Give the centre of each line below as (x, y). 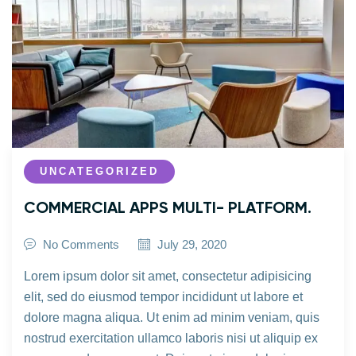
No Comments (79, 245)
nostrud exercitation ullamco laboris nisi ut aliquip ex (171, 339)
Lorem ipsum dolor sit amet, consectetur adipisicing (168, 277)
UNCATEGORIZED (99, 172)
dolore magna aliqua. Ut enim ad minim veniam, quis (172, 318)
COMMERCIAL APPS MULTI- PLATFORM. (168, 209)
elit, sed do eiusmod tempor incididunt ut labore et (163, 297)
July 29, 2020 (192, 245)
